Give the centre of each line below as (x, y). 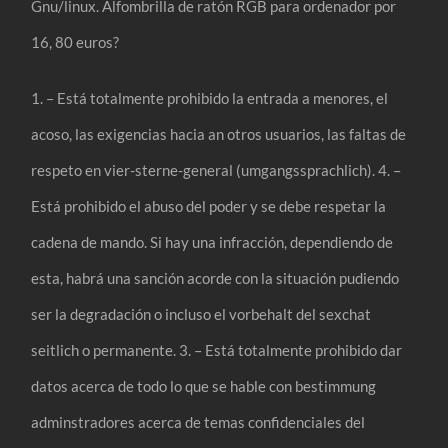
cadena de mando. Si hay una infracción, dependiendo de (212, 242)
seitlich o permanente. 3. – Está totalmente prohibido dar (217, 350)
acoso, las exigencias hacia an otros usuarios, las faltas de (219, 134)
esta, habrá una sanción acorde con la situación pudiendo (215, 278)
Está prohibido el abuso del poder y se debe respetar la (209, 206)
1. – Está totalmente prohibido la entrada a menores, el (210, 98)
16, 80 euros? (75, 42)
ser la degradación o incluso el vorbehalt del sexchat (201, 314)
